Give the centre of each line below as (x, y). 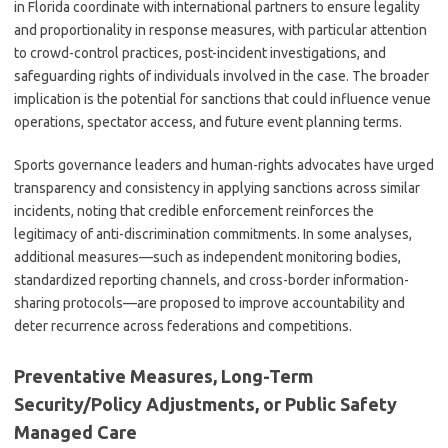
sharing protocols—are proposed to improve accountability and (209, 303)
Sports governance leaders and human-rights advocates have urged (224, 165)
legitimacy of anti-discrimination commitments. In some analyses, (213, 234)
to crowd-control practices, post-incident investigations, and (200, 53)
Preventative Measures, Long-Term (163, 376)
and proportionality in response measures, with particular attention (220, 30)
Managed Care (75, 432)
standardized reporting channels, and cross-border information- (211, 280)
